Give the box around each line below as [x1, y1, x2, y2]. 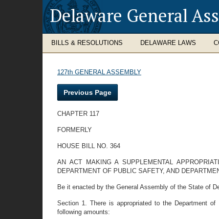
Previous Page [64, 88, 111, 96]
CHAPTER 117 [57, 110, 99, 117]
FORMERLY [57, 126, 92, 133]
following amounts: [57, 208, 110, 216]
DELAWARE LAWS [140, 39, 196, 46]
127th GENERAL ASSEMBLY [57, 68, 141, 76]
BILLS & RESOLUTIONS [51, 39, 123, 46]
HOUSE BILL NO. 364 [57, 142, 120, 150]
